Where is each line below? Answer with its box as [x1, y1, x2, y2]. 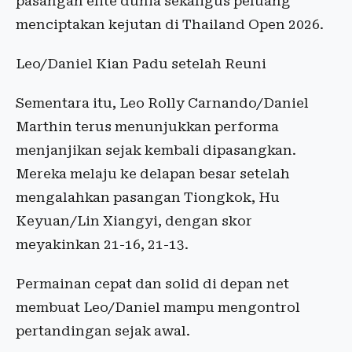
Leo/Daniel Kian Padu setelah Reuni [16, 56, 266, 72]
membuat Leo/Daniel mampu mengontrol [16, 299, 300, 316]
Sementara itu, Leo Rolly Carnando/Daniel [16, 95, 309, 112]
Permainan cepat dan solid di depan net [16, 276, 289, 292]
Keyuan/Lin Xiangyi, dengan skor [16, 213, 252, 229]
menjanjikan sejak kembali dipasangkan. [16, 142, 296, 159]
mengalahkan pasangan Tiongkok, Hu [16, 189, 280, 206]
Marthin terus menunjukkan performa [16, 119, 279, 135]
